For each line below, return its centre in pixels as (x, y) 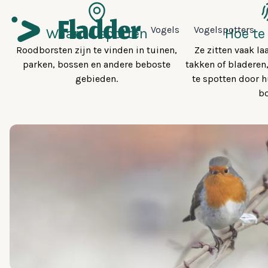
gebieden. (97, 79)
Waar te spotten (97, 33)
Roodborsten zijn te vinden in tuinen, (97, 50)
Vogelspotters (224, 29)
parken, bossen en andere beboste (97, 64)
